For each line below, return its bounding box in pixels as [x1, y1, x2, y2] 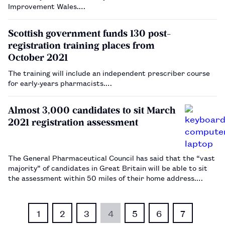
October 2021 [8, 51, 68, 63]
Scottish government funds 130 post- [8, 27, 171, 39]
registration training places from [8, 39, 155, 51]
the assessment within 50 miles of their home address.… [8, 172, 203, 183]
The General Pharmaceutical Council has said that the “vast [8, 152, 215, 163]
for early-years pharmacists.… [8, 77, 112, 88]
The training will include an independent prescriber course [8, 67, 210, 78]
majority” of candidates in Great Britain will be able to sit [8, 162, 207, 173]
